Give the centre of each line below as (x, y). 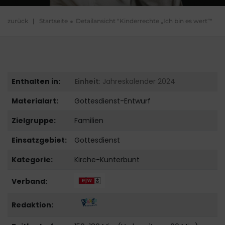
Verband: (29, 182)
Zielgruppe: (33, 121)
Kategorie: (32, 160)
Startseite (53, 21)
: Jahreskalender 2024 (137, 82)
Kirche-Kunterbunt (107, 160)
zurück (18, 21)
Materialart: (35, 101)
